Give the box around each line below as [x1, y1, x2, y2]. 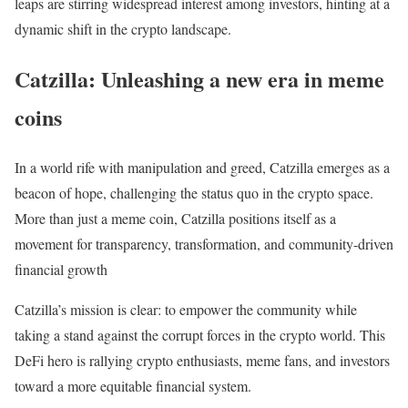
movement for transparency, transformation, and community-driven [15, 234, 393, 254]
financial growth [15, 260, 107, 280]
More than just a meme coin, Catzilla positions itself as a [15, 209, 336, 229]
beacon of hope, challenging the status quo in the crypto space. [15, 183, 373, 203]
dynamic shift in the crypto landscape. [15, 19, 231, 39]
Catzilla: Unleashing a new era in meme [15, 63, 384, 96]
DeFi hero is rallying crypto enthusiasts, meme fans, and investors [15, 351, 390, 371]
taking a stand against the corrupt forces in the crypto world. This [15, 325, 385, 345]
